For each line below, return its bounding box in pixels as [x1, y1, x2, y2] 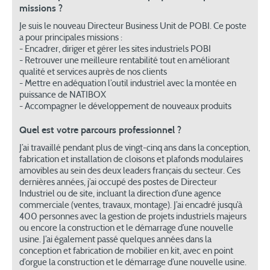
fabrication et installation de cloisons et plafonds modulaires [19, 155, 243, 165]
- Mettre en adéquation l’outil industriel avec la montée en [19, 79, 236, 89]
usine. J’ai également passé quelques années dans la [19, 235, 212, 245]
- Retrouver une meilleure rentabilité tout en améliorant [19, 56, 230, 66]
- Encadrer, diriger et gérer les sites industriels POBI [19, 45, 211, 54]
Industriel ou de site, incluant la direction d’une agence [19, 189, 221, 199]
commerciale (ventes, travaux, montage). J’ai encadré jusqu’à [19, 201, 242, 210]
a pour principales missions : [19, 33, 122, 43]
